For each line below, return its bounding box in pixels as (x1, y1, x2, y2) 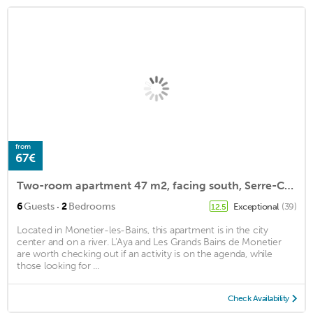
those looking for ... (17, 259, 99, 272)
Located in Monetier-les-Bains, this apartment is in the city (17, 224, 268, 236)
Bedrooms (68, 200, 115, 212)
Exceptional (233, 201, 280, 212)
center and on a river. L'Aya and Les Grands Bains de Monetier (17, 235, 282, 248)
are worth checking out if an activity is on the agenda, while (17, 247, 272, 260)
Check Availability (227, 293, 289, 303)
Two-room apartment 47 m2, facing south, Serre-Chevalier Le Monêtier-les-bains (284, 178, 293, 192)
